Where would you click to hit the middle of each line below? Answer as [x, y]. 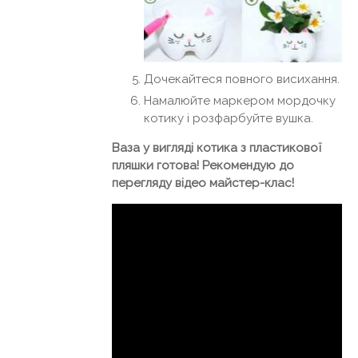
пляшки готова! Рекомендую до [203, 165]
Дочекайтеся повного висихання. [242, 79]
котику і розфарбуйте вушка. [229, 118]
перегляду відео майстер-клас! [203, 183]
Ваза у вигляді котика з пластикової [217, 147]
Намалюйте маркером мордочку [240, 100]
